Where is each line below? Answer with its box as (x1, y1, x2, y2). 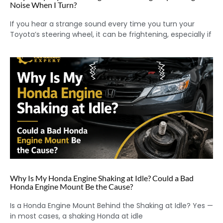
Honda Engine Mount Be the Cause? (10, 182, 133, 192)
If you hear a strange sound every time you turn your (10, 19, 195, 29)
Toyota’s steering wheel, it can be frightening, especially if (10, 29, 212, 40)
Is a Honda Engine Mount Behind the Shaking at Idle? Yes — (10, 201, 213, 211)
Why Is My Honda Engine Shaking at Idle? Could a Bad (10, 173, 194, 183)
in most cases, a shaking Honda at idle (10, 211, 143, 222)
